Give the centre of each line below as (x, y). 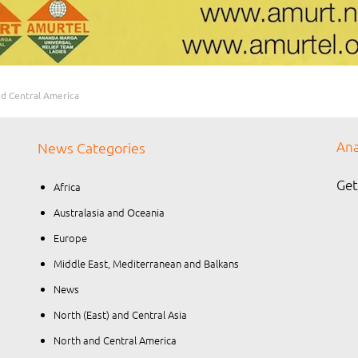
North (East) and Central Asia (120, 314)
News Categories (92, 147)
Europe (70, 238)
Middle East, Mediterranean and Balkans (146, 263)
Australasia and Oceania (109, 212)
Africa (67, 187)
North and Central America (115, 340)
